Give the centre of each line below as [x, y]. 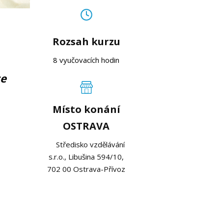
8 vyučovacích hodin [86, 60]
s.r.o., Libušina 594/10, [86, 157]
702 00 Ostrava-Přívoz [86, 169]
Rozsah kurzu [86, 42]
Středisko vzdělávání [86, 145]
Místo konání [86, 110]
